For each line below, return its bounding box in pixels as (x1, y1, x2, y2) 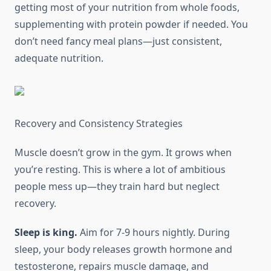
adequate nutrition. (15, 51, 103, 65)
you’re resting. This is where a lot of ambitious (15, 163, 226, 177)
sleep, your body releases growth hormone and (15, 243, 232, 256)
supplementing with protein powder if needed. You (15, 18, 248, 31)
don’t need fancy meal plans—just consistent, (15, 34, 222, 48)
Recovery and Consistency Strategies (15, 117, 183, 131)
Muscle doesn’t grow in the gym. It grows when (15, 146, 232, 160)
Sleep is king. (15, 226, 77, 240)
